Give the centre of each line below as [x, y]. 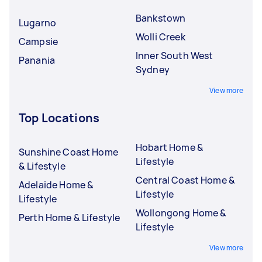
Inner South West [175, 55]
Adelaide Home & [56, 185]
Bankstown [161, 18]
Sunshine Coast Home [68, 152]
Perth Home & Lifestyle [70, 217]
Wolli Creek [161, 37]
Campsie [39, 41]
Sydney [153, 69]
